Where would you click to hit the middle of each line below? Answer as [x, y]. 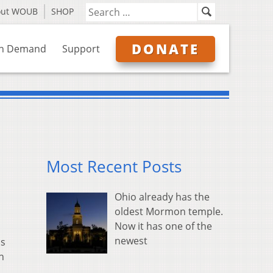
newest [131, 241]
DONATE [165, 49]
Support [81, 49]
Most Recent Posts [114, 167]
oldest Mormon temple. [169, 212]
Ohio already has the [162, 197]
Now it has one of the [163, 226]
